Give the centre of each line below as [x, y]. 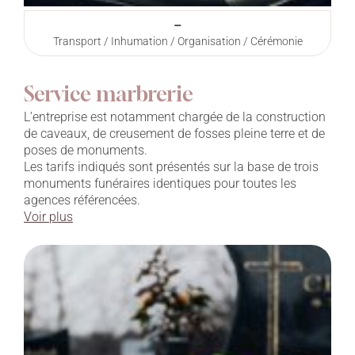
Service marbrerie [109, 94]
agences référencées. [82, 200]
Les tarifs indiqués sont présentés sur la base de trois [171, 166]
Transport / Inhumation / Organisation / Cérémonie [177, 41]
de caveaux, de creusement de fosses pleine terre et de [174, 133]
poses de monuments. [86, 150]
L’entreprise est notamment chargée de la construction [175, 116]
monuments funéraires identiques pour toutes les [160, 183]
